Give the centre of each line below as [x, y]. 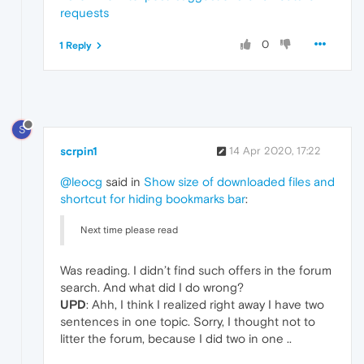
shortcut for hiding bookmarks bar [153, 199]
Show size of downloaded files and [239, 182]
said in [123, 182]
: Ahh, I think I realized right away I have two [205, 305]
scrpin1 [79, 152]
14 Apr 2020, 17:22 [275, 151]
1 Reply [76, 45]
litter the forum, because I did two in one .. [176, 339]
